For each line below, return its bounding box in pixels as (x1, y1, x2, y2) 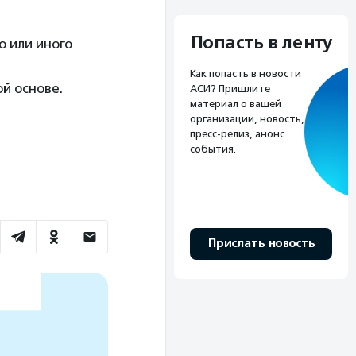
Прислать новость (207, 235, 315, 251)
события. (190, 142, 236, 155)
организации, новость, (190, 112, 304, 125)
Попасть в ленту (190, 31, 332, 54)
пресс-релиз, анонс (190, 127, 284, 140)
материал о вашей (190, 97, 281, 110)
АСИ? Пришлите (190, 82, 270, 95)
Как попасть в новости (190, 67, 301, 79)
